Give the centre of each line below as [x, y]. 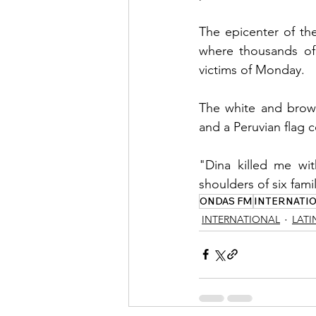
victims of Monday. [252, 69]
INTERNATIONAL [241, 220]
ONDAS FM [226, 201]
